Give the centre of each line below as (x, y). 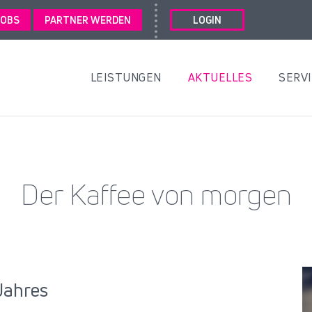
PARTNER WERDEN (88, 20)
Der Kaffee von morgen (156, 195)
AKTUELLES (220, 77)
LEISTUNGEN (126, 77)
